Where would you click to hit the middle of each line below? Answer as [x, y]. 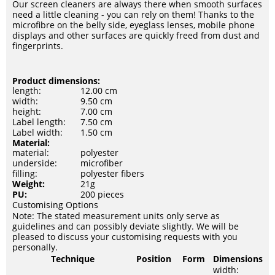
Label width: [37, 132]
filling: [25, 173]
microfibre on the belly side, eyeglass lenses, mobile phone [134, 25]
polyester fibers [112, 173]
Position [154, 259]
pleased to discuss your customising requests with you [125, 237]
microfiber [102, 163]
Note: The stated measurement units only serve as [116, 216]
